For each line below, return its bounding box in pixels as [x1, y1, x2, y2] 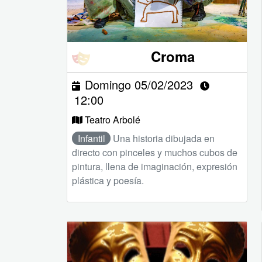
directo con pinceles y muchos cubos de [72, 145, 237, 159]
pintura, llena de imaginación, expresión [72, 159, 237, 173]
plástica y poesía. [72, 173, 144, 187]
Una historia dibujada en [113, 131, 215, 145]
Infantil [77, 131, 105, 145]
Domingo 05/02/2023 [85, 75, 193, 93]
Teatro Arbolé [85, 112, 140, 126]
